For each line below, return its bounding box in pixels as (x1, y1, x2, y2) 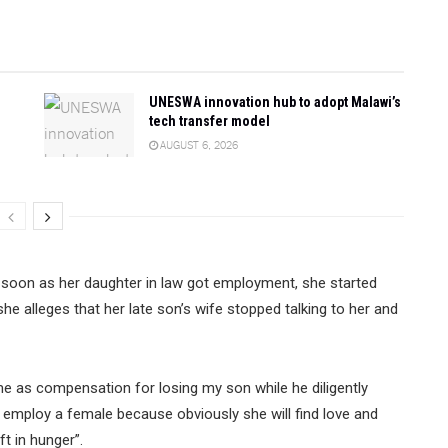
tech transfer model (149, 113, 270, 130)
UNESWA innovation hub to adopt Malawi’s (149, 94, 401, 111)
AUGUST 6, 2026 (158, 137, 238, 152)
